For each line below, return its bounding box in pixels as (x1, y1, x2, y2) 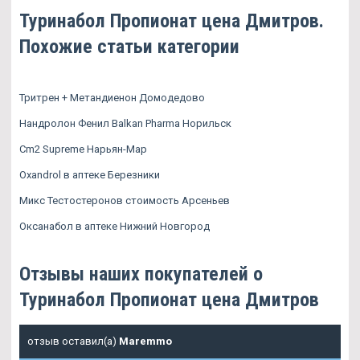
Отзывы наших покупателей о (19, 263, 263, 286)
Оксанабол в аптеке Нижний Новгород (19, 220, 210, 233)
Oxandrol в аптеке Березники (19, 169, 160, 182)
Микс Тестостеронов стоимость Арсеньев (19, 194, 230, 207)
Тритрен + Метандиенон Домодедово (19, 92, 205, 104)
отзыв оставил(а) (27, 335, 119, 348)
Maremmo (119, 335, 172, 348)
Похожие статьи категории (19, 35, 239, 59)
